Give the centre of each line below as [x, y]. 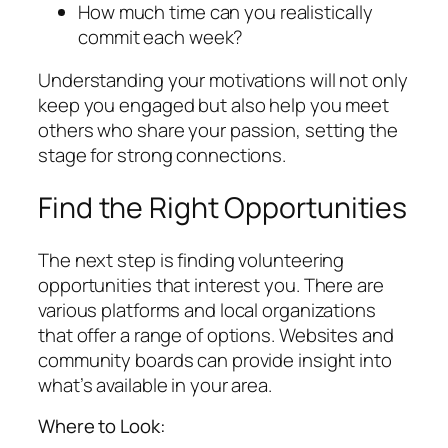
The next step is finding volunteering [191, 259]
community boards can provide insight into [215, 359]
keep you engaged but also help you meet [214, 105]
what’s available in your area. [155, 384]
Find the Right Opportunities [223, 207]
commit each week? [161, 36]
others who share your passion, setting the [218, 130]
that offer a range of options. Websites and [216, 334]
